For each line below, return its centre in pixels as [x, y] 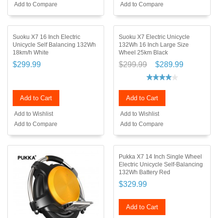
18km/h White [31, 53]
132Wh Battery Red [145, 173]
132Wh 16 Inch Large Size [154, 45]
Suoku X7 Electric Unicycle [154, 37]
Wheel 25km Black [144, 53]
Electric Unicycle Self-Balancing [161, 165]
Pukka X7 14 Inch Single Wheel [161, 157]
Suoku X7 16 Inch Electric [46, 37]
